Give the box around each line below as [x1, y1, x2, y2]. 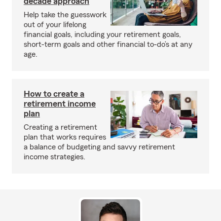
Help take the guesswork [24, 11, 107, 19]
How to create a [24, 89, 84, 98]
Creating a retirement [24, 123, 97, 131]
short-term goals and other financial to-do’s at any [24, 40, 192, 48]
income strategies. [24, 153, 85, 161]
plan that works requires [24, 133, 106, 141]
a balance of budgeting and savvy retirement [24, 143, 175, 151]
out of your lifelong [24, 21, 86, 29]
